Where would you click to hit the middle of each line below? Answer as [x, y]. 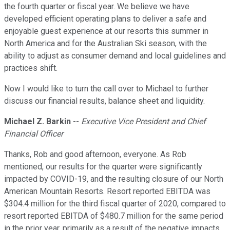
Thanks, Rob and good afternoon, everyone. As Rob [95, 155]
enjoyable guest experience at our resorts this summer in [106, 31]
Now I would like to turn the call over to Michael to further [106, 89]
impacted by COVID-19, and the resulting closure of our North [114, 179]
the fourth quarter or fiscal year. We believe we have [97, 7]
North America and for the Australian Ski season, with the [106, 44]
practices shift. [31, 68]
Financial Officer [34, 134]
